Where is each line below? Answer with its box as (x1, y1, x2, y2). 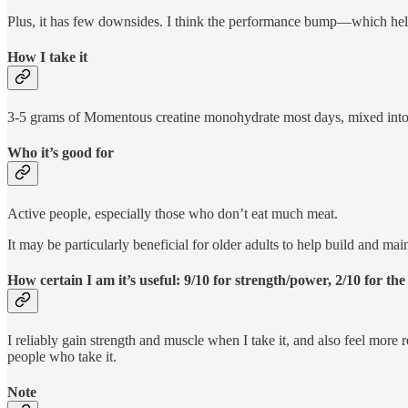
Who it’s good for (7, 145, 114, 161)
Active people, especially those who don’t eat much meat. (7, 205, 338, 221)
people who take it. (7, 349, 117, 365)
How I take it (7, 48, 87, 65)
